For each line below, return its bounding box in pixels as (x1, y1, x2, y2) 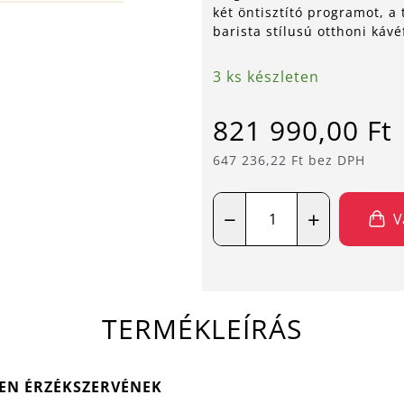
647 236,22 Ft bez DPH (213, 151, 365, 169)
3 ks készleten (213, 67, 319, 87)
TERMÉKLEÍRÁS (102, 310, 302, 347)
